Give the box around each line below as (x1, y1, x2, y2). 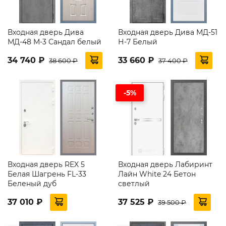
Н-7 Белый (118, 37, 157, 46)
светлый (118, 179, 150, 188)
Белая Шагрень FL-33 (8, 169, 86, 179)
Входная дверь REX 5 (8, 159, 85, 169)
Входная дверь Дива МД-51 (118, 27, 217, 37)
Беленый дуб (8, 179, 56, 188)
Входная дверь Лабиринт (118, 159, 212, 169)
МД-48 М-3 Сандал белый (8, 37, 101, 46)
